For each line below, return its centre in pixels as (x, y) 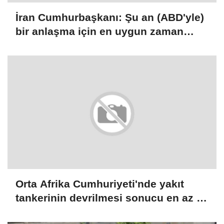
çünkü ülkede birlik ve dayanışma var (110, 45)
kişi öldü (37, 212)
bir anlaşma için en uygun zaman (99, 31)
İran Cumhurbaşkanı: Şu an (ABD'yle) (110, 17)
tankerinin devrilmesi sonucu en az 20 (112, 198)
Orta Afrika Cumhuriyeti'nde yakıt (100, 184)
